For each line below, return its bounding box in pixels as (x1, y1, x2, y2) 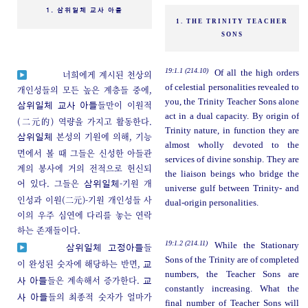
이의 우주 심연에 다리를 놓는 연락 (17, 208, 153, 221)
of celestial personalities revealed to (164, 82, 300, 92)
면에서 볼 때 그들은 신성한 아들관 (17, 146, 153, 159)
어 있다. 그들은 (17, 177, 85, 189)
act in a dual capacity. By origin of (164, 111, 300, 121)
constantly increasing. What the (164, 283, 300, 294)
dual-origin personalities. (164, 197, 258, 208)
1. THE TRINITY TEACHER (176, 17, 289, 25)
